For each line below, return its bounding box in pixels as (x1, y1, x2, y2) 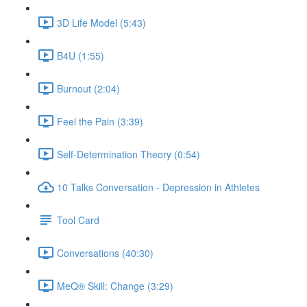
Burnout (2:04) (57, 81, 120, 95)
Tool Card (57, 212, 99, 227)
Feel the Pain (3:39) (57, 114, 143, 128)
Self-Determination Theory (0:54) (57, 147, 200, 161)
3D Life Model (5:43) (57, 15, 146, 29)
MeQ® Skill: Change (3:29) (57, 278, 173, 293)
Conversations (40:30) (57, 245, 153, 260)
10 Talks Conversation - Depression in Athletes (57, 180, 260, 194)
